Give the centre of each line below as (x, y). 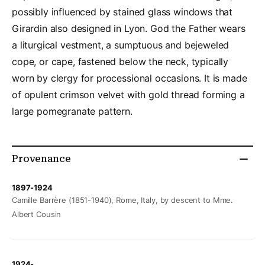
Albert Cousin (37, 214)
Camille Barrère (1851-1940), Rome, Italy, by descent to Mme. (123, 200)
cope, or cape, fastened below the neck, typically (120, 62)
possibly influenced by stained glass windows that (122, 12)
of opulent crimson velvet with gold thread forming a (128, 95)
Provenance (41, 159)
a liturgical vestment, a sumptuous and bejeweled (121, 45)
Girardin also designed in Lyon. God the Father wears (129, 29)
